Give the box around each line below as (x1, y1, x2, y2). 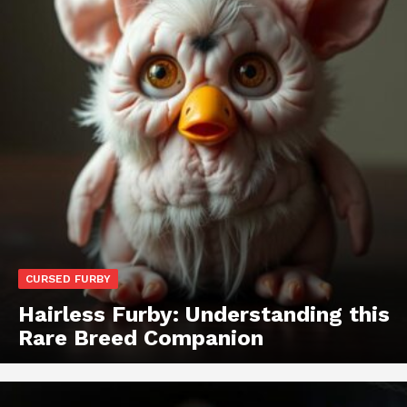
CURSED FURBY (25, 273, 111, 286)
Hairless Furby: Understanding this (18, 302, 390, 328)
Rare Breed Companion (18, 325, 263, 352)
